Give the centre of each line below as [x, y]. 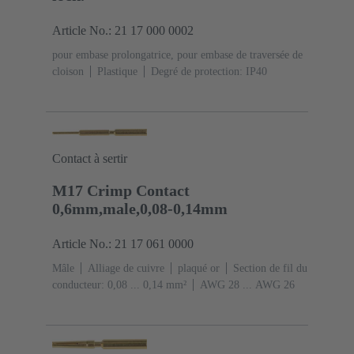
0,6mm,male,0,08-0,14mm [140, 209]
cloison [68, 72]
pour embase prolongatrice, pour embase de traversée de [177, 55]
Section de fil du [270, 269]
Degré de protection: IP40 [209, 72]
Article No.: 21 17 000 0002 [123, 31]
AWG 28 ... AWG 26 [247, 285]
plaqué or [199, 269]
